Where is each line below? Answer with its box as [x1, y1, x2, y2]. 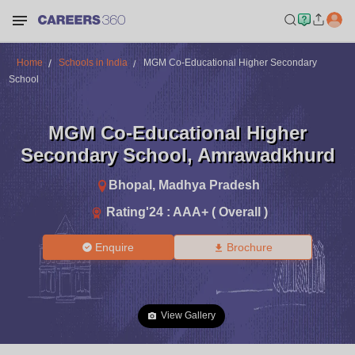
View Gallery [161, 310, 216, 321]
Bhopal [108, 177, 152, 192]
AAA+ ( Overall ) [173, 204, 268, 219]
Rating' [106, 204, 149, 219]
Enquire [95, 241, 135, 254]
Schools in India [58, 57, 128, 68]
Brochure [226, 241, 273, 254]
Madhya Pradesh [158, 177, 260, 192]
